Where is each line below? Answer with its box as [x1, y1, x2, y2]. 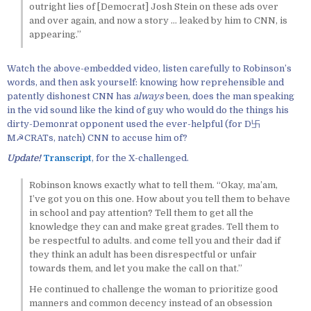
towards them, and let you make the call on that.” [28, 263, 242, 274]
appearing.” [28, 29, 81, 40]
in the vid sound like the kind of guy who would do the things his [7, 104, 289, 115]
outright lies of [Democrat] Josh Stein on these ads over [28, 1, 278, 12]
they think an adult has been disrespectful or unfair [28, 249, 257, 260]
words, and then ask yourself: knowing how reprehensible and [7, 76, 284, 87]
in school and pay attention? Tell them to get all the [28, 208, 253, 219]
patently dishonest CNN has [7, 90, 133, 101]
